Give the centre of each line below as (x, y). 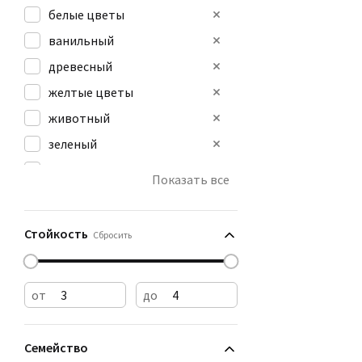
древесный (80, 66)
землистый (80, 170)
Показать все (191, 179)
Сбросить (112, 235)
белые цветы (86, 15)
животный (79, 118)
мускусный (79, 221)
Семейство (56, 347)
